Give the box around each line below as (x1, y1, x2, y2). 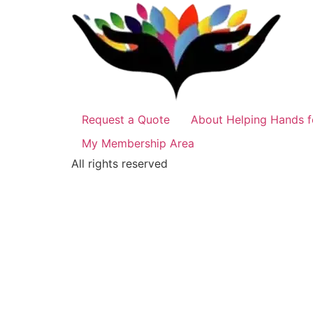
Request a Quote (82, 112, 170, 127)
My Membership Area (82, 136, 194, 151)
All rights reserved (71, 156, 168, 171)
